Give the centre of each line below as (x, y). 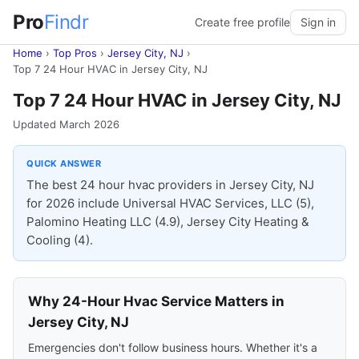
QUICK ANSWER (64, 163)
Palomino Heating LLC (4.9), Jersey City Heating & (168, 222)
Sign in (318, 22)
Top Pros (75, 53)
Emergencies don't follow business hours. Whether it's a (173, 347)
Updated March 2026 (66, 124)
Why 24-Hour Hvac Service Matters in (156, 301)
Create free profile (242, 22)
